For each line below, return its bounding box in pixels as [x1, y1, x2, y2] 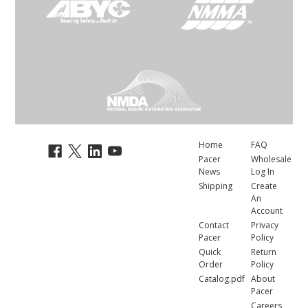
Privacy [250, 219, 278, 232]
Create [250, 180, 277, 192]
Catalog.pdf [199, 273, 245, 285]
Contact [199, 219, 229, 232]
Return [250, 246, 276, 258]
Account [250, 205, 283, 217]
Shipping [199, 180, 232, 192]
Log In [250, 166, 274, 178]
